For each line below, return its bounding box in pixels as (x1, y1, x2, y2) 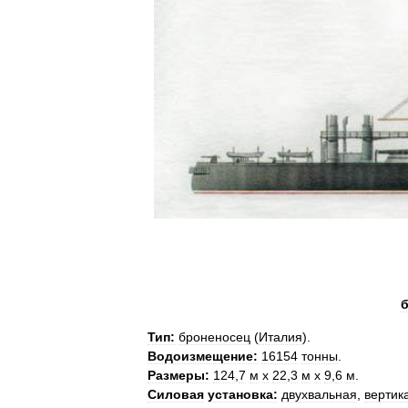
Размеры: (148, 367, 209, 382)
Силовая (148, 386, 204, 402)
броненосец (178, 329, 250, 344)
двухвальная (281, 386, 357, 402)
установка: (208, 386, 278, 402)
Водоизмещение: (148, 348, 258, 363)
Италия (259, 329, 302, 344)
